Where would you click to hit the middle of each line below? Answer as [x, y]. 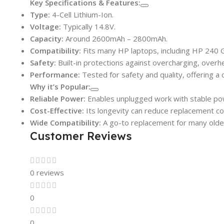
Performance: [55, 74]
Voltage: [45, 26]
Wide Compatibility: [65, 122]
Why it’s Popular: [60, 86]
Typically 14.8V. [88, 26]
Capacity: [47, 38]
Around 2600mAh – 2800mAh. [115, 38]
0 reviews [47, 172]
